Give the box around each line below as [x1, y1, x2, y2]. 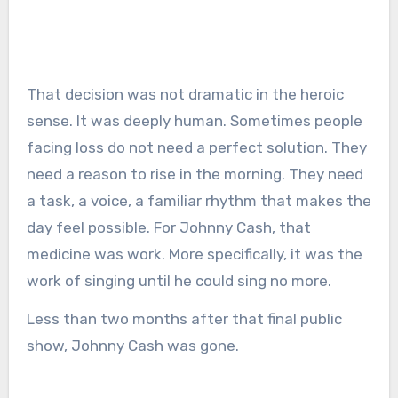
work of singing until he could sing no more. [26, 271, 331, 290]
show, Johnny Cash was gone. [26, 336, 239, 354]
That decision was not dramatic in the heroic [26, 84, 344, 103]
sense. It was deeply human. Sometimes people [26, 111, 362, 130]
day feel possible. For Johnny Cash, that [26, 218, 311, 236]
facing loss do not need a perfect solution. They [26, 138, 367, 156]
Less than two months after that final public [26, 309, 342, 328]
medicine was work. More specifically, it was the [26, 244, 362, 263]
